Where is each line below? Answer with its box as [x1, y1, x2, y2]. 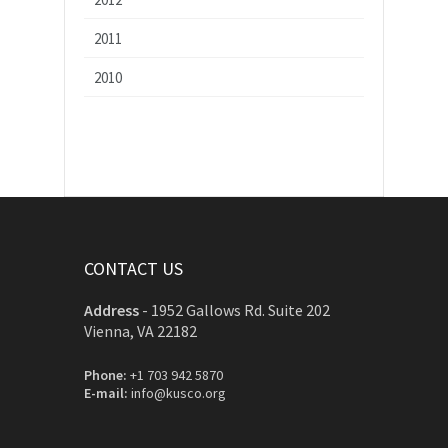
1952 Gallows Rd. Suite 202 [151, 299, 330, 320]
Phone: [84, 365, 127, 384]
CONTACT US [84, 256, 183, 280]
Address [84, 299, 139, 320]
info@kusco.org [131, 383, 226, 402]
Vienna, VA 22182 [84, 320, 197, 341]
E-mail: [84, 383, 128, 402]
